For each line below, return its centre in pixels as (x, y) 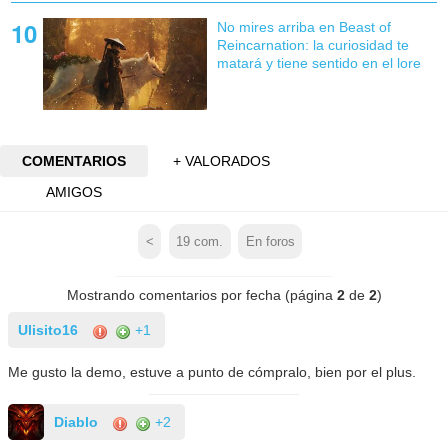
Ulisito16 (48, 330)
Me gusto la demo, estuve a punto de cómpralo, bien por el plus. (212, 372)
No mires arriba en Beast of (303, 26)
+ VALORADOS (222, 160)
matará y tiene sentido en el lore (318, 62)
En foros (270, 241)
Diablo (76, 422)
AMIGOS (73, 192)
